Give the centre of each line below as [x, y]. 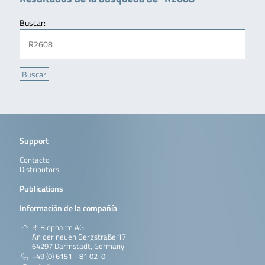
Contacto [34, 160]
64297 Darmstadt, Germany [78, 246]
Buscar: [32, 22]
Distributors [39, 169]
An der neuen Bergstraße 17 [79, 237]
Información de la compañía [68, 208]
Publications [41, 189]
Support [34, 140]
